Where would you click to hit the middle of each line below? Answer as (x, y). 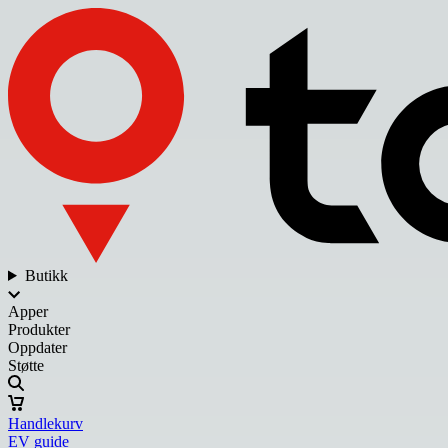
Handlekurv (45, 423)
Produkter (39, 329)
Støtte (26, 365)
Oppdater (37, 347)
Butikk (46, 275)
